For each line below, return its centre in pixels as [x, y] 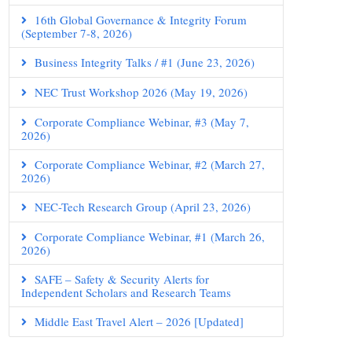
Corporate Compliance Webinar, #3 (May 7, [142, 122]
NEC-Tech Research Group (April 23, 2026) [143, 207]
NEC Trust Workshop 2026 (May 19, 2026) [141, 92]
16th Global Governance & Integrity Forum [141, 20]
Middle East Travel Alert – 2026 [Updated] [139, 321]
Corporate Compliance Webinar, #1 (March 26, [150, 236]
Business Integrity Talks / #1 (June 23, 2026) [145, 62]
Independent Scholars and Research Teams [126, 292]
